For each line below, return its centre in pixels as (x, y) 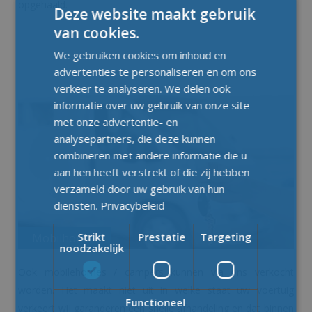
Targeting (226, 236)
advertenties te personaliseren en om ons (155, 71)
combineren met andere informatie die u (150, 155)
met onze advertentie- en (116, 122)
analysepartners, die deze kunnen (135, 138)
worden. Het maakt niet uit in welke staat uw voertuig (156, 290)
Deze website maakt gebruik (155, 14)
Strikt (92, 236)
